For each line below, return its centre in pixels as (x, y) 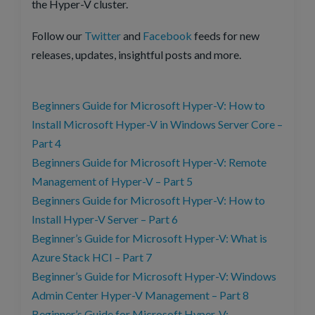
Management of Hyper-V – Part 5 (112, 181)
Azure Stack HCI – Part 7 (92, 257)
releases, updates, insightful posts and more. (136, 55)
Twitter (103, 36)
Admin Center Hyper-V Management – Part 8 (140, 295)
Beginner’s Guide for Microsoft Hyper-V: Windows (154, 276)
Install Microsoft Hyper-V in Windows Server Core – (157, 124)
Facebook (167, 36)
